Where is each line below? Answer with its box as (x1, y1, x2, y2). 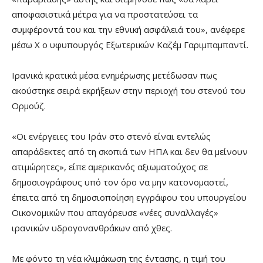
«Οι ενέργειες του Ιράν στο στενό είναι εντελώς (12, 130, 211, 143)
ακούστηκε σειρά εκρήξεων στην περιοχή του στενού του (12, 85, 245, 97)
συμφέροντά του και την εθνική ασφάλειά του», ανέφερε (12, 23, 245, 36)
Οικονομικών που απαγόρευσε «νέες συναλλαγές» (12, 207, 218, 219)
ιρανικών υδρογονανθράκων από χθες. (12, 222, 172, 234)
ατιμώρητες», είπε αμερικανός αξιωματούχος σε (12, 161, 208, 173)
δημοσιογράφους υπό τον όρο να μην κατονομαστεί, (12, 176, 228, 188)
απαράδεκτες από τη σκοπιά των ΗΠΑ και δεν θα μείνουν (12, 146, 248, 158)
